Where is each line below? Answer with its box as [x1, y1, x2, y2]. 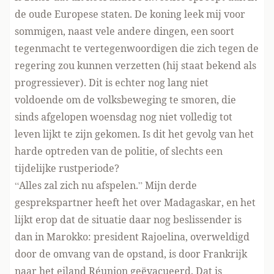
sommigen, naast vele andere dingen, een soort [15, 24, 234, 39]
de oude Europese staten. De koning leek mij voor [15, 7, 245, 21]
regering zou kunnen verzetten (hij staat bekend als [15, 59, 256, 73]
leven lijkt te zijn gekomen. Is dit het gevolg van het [15, 127, 254, 141]
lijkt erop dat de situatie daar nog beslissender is [15, 213, 242, 227]
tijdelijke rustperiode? [15, 161, 119, 176]
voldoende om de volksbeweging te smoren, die [15, 93, 236, 107]
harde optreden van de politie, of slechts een [15, 144, 223, 158]
